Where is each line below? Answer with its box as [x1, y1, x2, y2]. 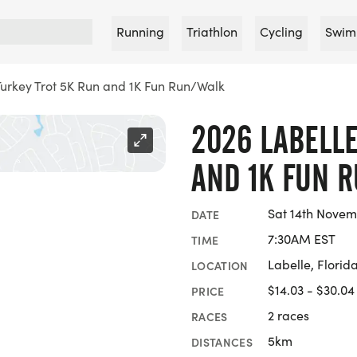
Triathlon [186, 23, 237, 40]
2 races [268, 307, 309, 324]
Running [116, 23, 164, 40]
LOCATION [191, 257, 249, 273]
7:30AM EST [268, 230, 335, 247]
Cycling [260, 23, 303, 40]
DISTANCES [191, 333, 253, 350]
